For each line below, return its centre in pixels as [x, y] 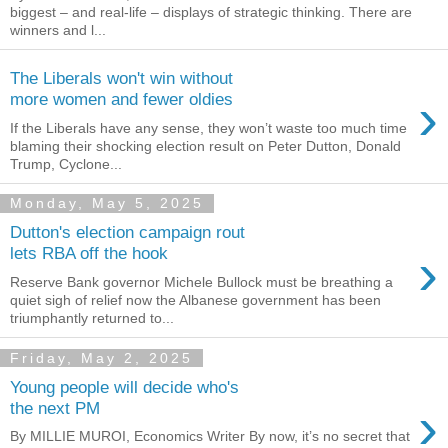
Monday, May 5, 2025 [107, 203]
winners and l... [58, 29]
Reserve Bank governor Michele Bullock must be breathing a [201, 282]
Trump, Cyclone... [66, 163]
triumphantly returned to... [92, 318]
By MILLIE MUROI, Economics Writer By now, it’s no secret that [210, 436]
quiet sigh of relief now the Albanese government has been [195, 300]
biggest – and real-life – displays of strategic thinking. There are [211, 11]
